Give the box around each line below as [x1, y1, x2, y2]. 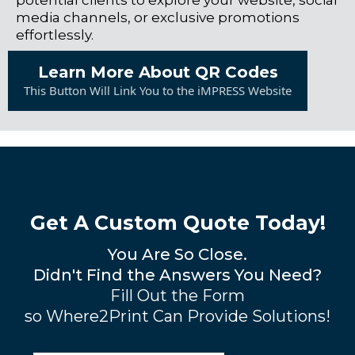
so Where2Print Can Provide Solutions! [25, 307, 330, 326]
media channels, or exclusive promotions [16, 10, 300, 26]
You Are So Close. [108, 245, 247, 265]
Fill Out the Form [110, 286, 245, 306]
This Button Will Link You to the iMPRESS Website [24, 82, 292, 99]
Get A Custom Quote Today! [29, 211, 326, 235]
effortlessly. [16, 27, 94, 44]
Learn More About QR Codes [37, 63, 278, 82]
